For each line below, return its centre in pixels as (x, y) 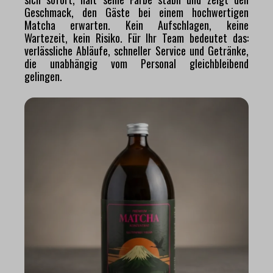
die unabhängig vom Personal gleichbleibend (136, 63)
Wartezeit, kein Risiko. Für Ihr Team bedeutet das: (136, 37)
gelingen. (43, 76)
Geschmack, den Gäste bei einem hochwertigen (136, 12)
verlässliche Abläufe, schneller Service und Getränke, (136, 50)
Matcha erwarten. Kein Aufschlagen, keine (136, 25)
